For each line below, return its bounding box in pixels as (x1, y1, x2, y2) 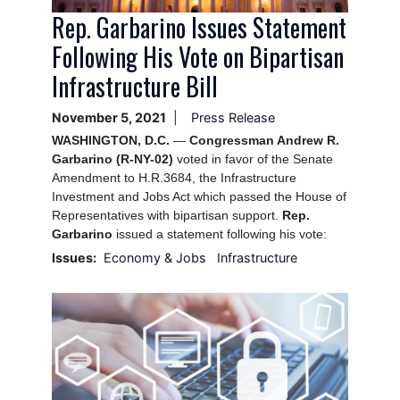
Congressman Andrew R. (188, 132, 339, 147)
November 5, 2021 (51, 109, 166, 125)
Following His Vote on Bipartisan (51, 37, 344, 75)
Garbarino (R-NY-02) (51, 151, 173, 166)
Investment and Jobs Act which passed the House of (51, 188, 346, 204)
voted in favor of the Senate (172, 151, 333, 166)
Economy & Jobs (103, 249, 206, 265)
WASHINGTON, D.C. (51, 132, 170, 147)
